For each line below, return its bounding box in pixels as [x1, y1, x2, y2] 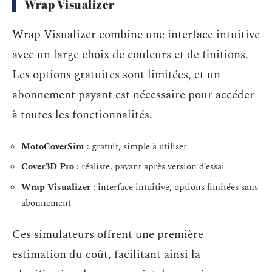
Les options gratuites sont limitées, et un [12, 66, 220, 84]
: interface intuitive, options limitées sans [90, 180, 258, 194]
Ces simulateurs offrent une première [12, 226, 203, 243]
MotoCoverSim [21, 139, 84, 154]
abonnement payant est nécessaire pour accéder [12, 86, 254, 104]
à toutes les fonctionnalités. [12, 106, 152, 124]
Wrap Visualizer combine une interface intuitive [12, 26, 260, 44]
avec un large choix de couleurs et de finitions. [12, 46, 248, 64]
